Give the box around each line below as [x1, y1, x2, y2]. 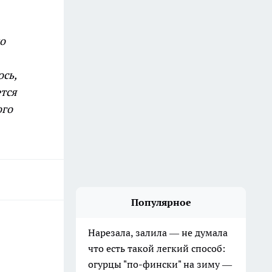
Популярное [131, 196, 191, 208]
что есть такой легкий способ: [88, 242, 225, 254]
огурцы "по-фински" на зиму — [88, 258, 232, 270]
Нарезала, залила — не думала [88, 226, 228, 239]
